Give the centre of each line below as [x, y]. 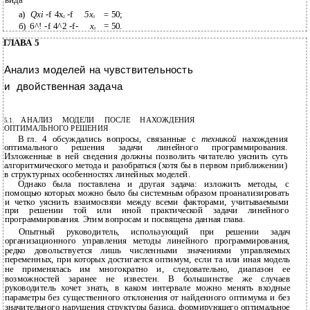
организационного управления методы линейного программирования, [147, 241]
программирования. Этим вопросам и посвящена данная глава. [125, 220]
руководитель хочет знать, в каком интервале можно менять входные [147, 288]
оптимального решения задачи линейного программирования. [146, 148]
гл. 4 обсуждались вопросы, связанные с [114, 139]
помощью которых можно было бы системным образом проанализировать [147, 193]
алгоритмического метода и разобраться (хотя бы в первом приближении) [146, 166]
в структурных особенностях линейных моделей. [97, 174]
